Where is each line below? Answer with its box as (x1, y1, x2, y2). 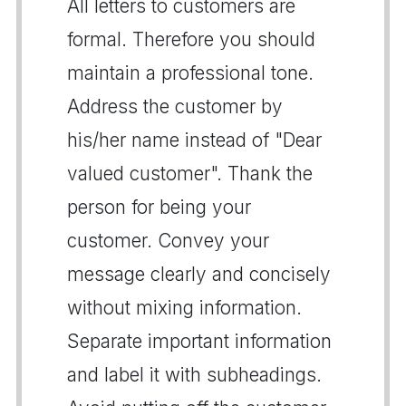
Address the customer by (67, 94, 283, 118)
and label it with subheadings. (67, 362, 322, 386)
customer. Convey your (67, 228, 269, 252)
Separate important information (67, 329, 332, 353)
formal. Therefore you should (67, 27, 315, 51)
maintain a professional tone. (67, 61, 314, 84)
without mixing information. (67, 295, 302, 319)
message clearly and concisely (67, 262, 331, 285)
